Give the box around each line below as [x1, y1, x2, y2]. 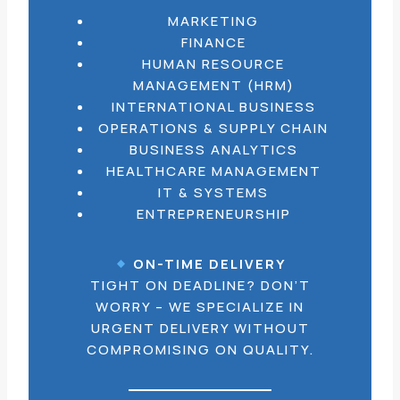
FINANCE [180, 33, 246, 52]
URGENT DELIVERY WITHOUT [90, 319, 310, 337]
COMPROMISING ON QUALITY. [86, 340, 314, 359]
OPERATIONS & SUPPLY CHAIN [98, 119, 329, 137]
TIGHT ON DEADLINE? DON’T [89, 276, 311, 295]
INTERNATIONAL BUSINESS [111, 97, 316, 116]
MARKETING [168, 12, 259, 30]
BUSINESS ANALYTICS [129, 140, 298, 159]
